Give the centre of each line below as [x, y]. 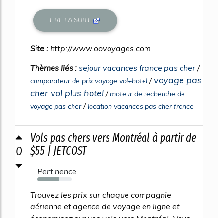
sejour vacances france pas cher [137, 67]
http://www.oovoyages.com [100, 48]
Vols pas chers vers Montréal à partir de [113, 137]
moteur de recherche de [147, 94]
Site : [40, 48]
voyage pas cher [56, 106]
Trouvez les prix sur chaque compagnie [101, 194]
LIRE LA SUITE [72, 20]
